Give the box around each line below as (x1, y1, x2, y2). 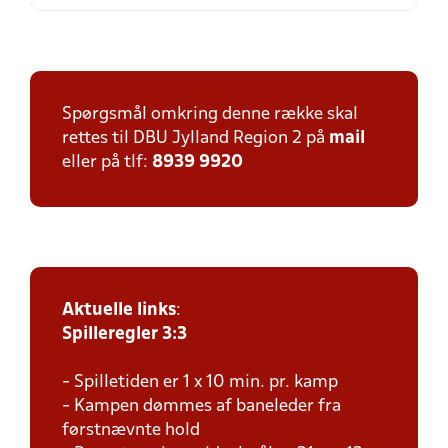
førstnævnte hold (62, 422, 200, 439)
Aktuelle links (62, 302, 176, 319)
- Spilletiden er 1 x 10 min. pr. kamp (62, 374, 338, 391)
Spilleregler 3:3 (62, 326, 187, 343)
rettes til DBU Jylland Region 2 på (62, 130, 329, 147)
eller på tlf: (62, 154, 152, 171)
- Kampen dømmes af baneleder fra (62, 398, 341, 415)
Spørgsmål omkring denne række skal (62, 106, 358, 123)
